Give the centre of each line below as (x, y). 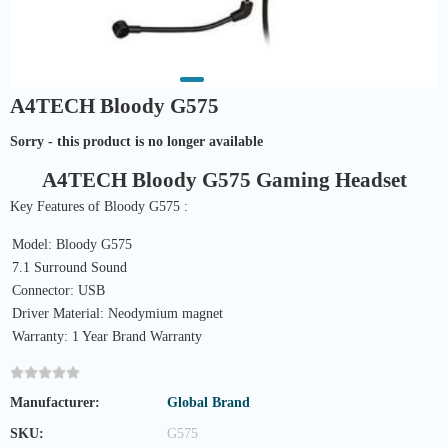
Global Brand (208, 402)
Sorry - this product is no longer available (136, 141)
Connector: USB (58, 290)
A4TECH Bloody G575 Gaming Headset (224, 180)
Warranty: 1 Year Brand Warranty (107, 336)
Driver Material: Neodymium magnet (117, 313)
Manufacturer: (55, 402)
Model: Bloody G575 (72, 244)
